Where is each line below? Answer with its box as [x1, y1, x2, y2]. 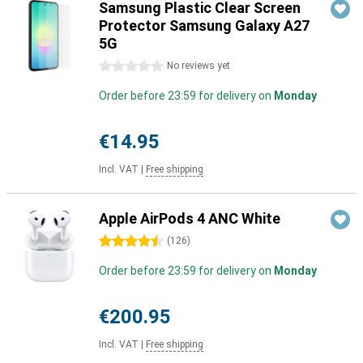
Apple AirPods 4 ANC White [99, 210, 280, 227]
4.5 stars [99, 235, 145, 248]
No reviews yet [167, 60, 230, 71]
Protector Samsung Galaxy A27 [99, 17, 310, 34]
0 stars [99, 60, 136, 73]
